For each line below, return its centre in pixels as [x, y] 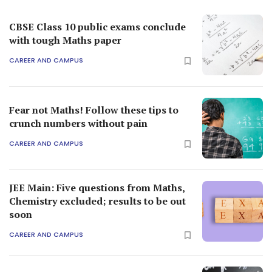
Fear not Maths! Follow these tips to [94, 110]
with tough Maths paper [65, 40]
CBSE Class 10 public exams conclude [97, 26]
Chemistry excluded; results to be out [97, 201]
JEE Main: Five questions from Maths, [97, 187]
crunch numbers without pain [78, 123]
